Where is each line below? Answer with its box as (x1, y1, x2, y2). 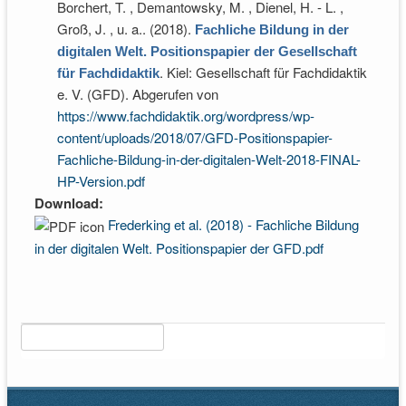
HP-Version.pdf (57, 171, 145, 190)
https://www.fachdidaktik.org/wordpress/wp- (57, 106, 314, 125)
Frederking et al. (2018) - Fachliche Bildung (108, 215, 359, 234)
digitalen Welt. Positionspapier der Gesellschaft (57, 43, 357, 59)
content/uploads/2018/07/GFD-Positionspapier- (57, 128, 333, 147)
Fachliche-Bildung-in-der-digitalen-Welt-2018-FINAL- (57, 150, 361, 169)
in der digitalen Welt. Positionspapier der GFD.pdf (34, 238, 324, 258)
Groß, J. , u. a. (57, 19, 142, 38)
